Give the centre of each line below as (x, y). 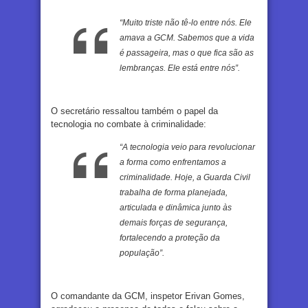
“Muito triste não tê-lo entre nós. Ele (186, 23)
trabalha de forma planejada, (174, 193)
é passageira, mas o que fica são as (187, 53)
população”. (142, 253)
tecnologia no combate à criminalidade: (129, 124)
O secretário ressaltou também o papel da (134, 111)
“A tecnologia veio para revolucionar (187, 147)
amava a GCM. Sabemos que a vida (187, 38)
